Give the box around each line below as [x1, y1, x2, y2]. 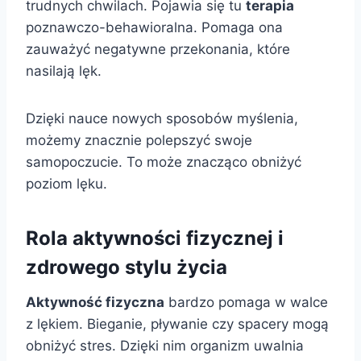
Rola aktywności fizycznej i [26, 226, 284, 251]
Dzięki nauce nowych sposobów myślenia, [26, 110, 298, 127]
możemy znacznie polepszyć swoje [26, 132, 252, 149]
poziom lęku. [26, 176, 107, 193]
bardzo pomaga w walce [164, 294, 328, 311]
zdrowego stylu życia [26, 255, 227, 280]
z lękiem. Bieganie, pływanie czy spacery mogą [26, 316, 329, 333]
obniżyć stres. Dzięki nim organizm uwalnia [26, 338, 304, 355]
